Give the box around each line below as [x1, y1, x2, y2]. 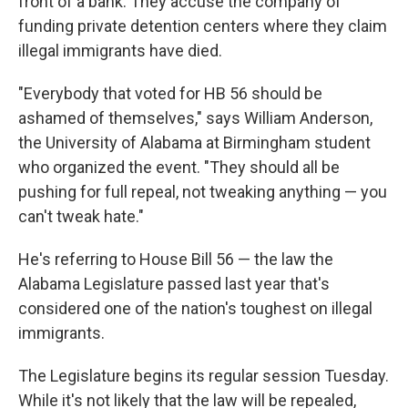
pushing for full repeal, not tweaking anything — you [18, 182, 387, 202]
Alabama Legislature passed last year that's [18, 274, 330, 294]
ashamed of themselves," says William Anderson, [18, 108, 372, 128]
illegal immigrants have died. [18, 41, 222, 61]
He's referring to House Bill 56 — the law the [18, 250, 333, 270]
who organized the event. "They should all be [18, 158, 340, 178]
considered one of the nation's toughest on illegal [18, 299, 372, 319]
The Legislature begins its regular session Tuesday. [18, 366, 389, 386]
